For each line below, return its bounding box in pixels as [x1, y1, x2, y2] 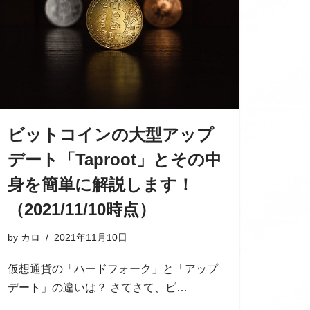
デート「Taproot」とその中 [8, 150, 221, 170]
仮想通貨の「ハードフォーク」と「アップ [8, 263, 218, 275]
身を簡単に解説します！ [8, 175, 194, 194]
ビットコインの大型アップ [8, 125, 214, 145]
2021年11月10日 [54, 232, 127, 244]
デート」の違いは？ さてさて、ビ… [8, 282, 190, 294]
